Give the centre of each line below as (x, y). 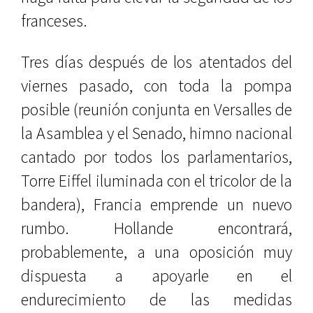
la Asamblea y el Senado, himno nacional (156, 133)
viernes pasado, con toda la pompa (156, 86)
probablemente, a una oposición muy (156, 252)
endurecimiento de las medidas (156, 299)
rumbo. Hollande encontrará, (156, 228)
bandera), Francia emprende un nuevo (156, 204)
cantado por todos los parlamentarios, (156, 157)
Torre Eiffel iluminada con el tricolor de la (156, 181)
